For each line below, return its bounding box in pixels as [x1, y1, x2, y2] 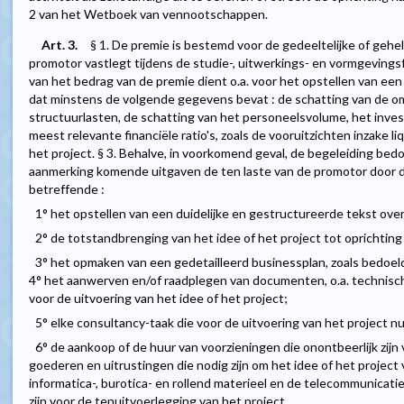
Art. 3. [41, 37, 78, 53]
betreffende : [29, 181, 105, 197]
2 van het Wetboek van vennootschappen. [29, 6, 268, 23]
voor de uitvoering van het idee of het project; [29, 290, 288, 307]
